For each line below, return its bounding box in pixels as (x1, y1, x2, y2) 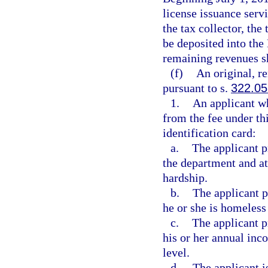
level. (163, 246, 190, 259)
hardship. (163, 171, 208, 184)
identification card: (163, 126, 256, 139)
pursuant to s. (163, 81, 231, 95)
